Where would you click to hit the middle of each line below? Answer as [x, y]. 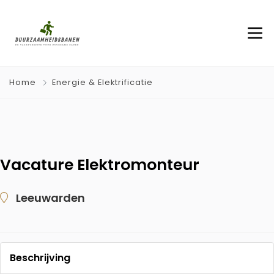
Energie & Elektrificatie [102, 82]
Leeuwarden [50, 198]
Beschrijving [40, 258]
